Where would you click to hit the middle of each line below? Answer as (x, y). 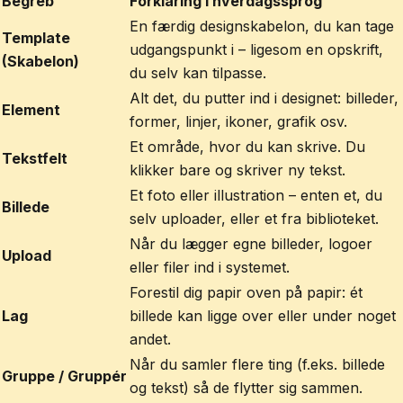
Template (36, 38)
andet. (150, 339)
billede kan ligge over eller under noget (263, 316)
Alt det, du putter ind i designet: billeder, (264, 98)
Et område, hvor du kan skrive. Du (247, 147)
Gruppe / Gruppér (64, 376)
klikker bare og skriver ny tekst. (237, 170)
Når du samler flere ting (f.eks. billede (257, 364)
